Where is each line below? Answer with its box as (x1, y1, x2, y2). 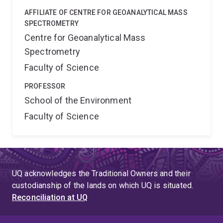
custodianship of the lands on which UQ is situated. (12, 181, 194, 190)
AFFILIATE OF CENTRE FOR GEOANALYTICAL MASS (24, 8, 188, 16)
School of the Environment (24, 95, 131, 106)
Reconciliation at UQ (12, 193, 88, 202)
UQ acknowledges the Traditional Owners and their (12, 169, 191, 178)
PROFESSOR (24, 82, 66, 90)
